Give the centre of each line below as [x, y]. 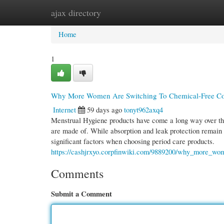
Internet [64, 109]
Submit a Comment [81, 194]
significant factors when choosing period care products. [133, 141]
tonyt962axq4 [143, 109]
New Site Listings [126, 12]
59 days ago [104, 109]
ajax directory [76, 12]
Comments [77, 173]
